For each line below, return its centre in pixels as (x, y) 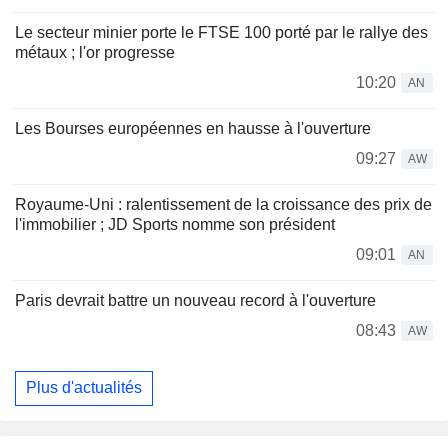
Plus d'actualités (84, 388)
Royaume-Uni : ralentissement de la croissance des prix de (223, 204)
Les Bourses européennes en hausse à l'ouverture (193, 128)
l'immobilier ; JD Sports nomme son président (175, 224)
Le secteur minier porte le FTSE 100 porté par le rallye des (221, 32)
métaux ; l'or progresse (95, 52)
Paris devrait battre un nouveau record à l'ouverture (195, 300)
